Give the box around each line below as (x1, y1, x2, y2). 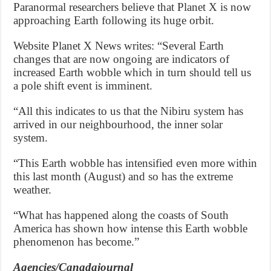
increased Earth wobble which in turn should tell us (13, 65, 252, 79)
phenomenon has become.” (13, 235, 140, 248)
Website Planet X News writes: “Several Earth (13, 39, 224, 52)
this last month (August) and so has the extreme (13, 169, 233, 183)
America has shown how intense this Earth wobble (13, 221, 248, 235)
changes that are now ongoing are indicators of (13, 52, 230, 65)
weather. (13, 183, 52, 196)
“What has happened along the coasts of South (13, 208, 229, 221)
